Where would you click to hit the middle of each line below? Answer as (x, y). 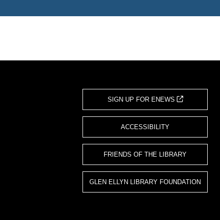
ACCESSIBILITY (145, 127)
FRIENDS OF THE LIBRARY (145, 154)
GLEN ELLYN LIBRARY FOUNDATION (145, 182)
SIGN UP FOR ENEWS (142, 99)
